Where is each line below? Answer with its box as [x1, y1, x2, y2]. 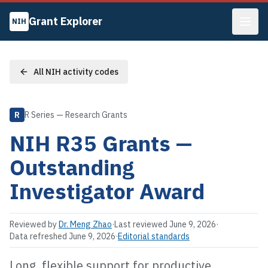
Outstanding [10, 153, 135, 181]
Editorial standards [118, 231, 190, 242]
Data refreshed [10, 231, 69, 242]
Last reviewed [114, 219, 169, 230]
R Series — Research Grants [25, 109, 127, 120]
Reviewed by [10, 219, 57, 230]
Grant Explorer [29, 14, 102, 28]
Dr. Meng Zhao [59, 219, 112, 230]
